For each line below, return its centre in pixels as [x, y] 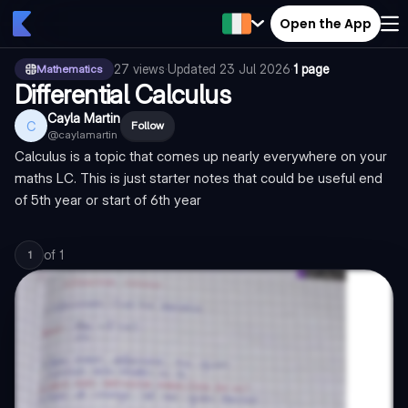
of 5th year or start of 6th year [108, 200]
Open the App [326, 23]
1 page [311, 69]
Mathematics [70, 69]
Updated [194, 69]
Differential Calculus [123, 95]
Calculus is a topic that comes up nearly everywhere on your [201, 156]
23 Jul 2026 [255, 69]
